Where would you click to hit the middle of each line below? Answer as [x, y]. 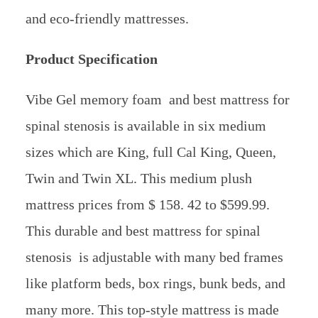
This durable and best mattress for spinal [143, 230]
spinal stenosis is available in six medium [146, 125]
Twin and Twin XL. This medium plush [138, 178]
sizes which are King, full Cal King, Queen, [150, 152]
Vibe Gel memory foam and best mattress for [157, 99]
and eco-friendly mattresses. [107, 18]
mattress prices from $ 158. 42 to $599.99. [147, 204]
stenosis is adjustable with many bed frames [154, 257]
